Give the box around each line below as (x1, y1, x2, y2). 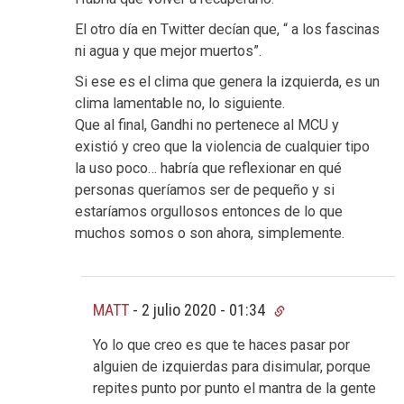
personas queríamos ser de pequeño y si (75, 181, 335, 199)
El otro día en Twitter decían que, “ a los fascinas (75, 21, 380, 39)
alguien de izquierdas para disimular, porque (93, 357, 371, 375)
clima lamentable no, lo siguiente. (75, 95, 285, 113)
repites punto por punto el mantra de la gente (93, 379, 376, 397)
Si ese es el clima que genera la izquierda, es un (75, 73, 380, 91)
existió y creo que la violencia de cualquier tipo (75, 138, 370, 156)
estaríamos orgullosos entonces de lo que (75, 203, 343, 221)
